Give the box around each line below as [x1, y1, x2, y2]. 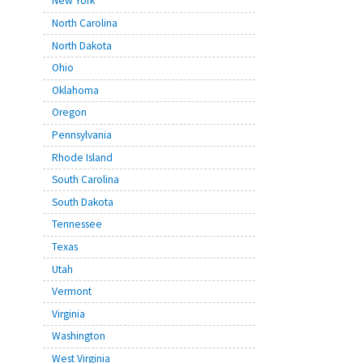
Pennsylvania [51, 128, 112, 142]
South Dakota [51, 194, 113, 209]
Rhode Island [51, 150, 113, 164]
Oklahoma [51, 83, 99, 97]
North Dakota [51, 38, 112, 53]
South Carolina [51, 173, 119, 187]
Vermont [51, 284, 92, 299]
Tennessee [51, 217, 102, 232]
